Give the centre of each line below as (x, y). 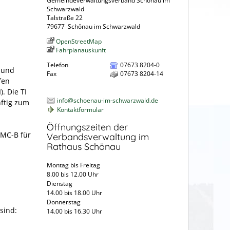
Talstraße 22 (65, 17)
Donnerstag (64, 202)
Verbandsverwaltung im (98, 137)
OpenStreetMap (79, 41)
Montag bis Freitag (73, 165)
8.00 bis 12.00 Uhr (73, 175)
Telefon (57, 65)
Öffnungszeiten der (87, 127)
